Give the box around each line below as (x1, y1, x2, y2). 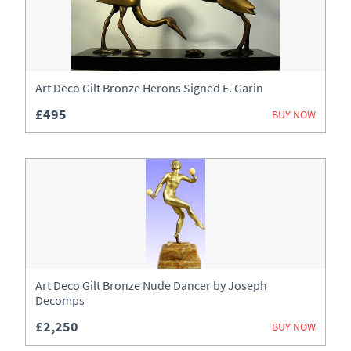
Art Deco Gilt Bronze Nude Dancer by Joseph (35, 277, 267, 293)
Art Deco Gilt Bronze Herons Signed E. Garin (35, 80, 263, 96)
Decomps (35, 292, 85, 308)
